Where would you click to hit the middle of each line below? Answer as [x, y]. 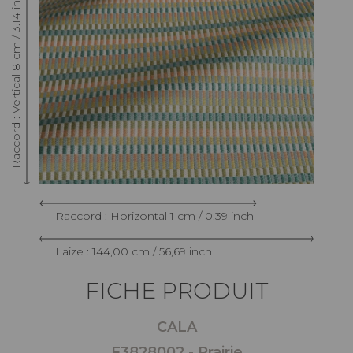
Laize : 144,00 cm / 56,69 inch [134, 251]
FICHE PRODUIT [176, 290]
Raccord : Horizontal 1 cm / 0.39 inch [154, 216]
